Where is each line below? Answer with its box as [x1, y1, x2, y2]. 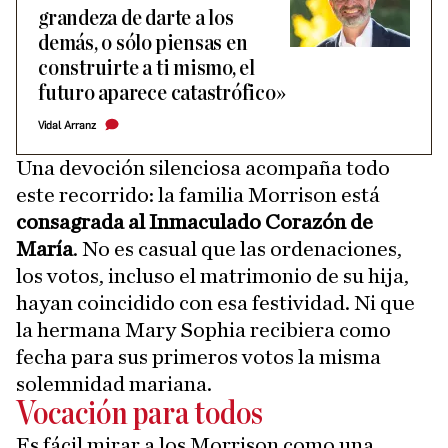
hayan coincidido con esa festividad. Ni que [16, 292, 415, 314]
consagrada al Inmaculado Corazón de [16, 211, 373, 233]
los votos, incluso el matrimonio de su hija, [16, 265, 409, 287]
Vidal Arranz [38, 119, 96, 132]
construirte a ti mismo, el [38, 57, 256, 80]
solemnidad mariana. [16, 373, 212, 395]
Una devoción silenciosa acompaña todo [16, 157, 390, 179]
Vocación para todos [16, 398, 263, 431]
